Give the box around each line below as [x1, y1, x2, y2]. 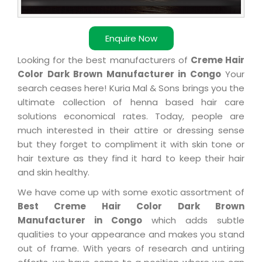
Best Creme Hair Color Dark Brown [18, 199, 244, 212]
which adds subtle [142, 213, 244, 226]
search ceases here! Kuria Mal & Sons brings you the [18, 81, 244, 94]
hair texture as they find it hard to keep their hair [18, 151, 244, 164]
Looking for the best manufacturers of [18, 53, 191, 66]
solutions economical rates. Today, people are [18, 109, 244, 122]
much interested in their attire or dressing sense [18, 123, 244, 136]
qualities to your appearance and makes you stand [18, 227, 244, 240]
